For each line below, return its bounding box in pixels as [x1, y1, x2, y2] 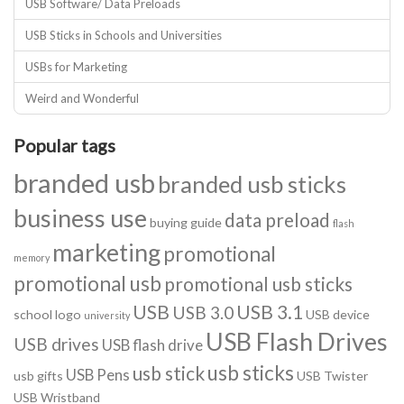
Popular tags [14, 133, 115, 156]
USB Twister [297, 368, 368, 383]
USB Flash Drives [206, 326, 388, 356]
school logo [14, 307, 81, 322]
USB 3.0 [172, 302, 234, 323]
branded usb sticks [158, 170, 346, 197]
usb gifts [14, 368, 63, 383]
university [84, 309, 130, 321]
